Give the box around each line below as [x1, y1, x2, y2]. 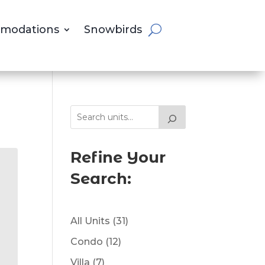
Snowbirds [84, 22, 143, 36]
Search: [70, 169, 132, 188]
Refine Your [70, 147, 166, 167]
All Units [70, 215, 111, 227]
